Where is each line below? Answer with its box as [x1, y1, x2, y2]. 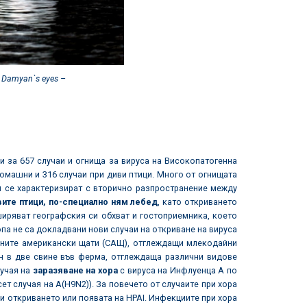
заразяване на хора [32, 265, 118, 275]
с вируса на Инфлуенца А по [117, 265, 238, 275]
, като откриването [158, 197, 238, 207]
